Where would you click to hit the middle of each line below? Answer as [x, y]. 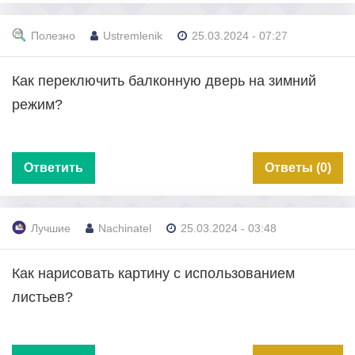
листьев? [42, 297]
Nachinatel [125, 229]
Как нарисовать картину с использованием [153, 273]
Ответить [53, 167]
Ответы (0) [298, 167]
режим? [37, 104]
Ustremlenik [133, 36]
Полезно [53, 36]
